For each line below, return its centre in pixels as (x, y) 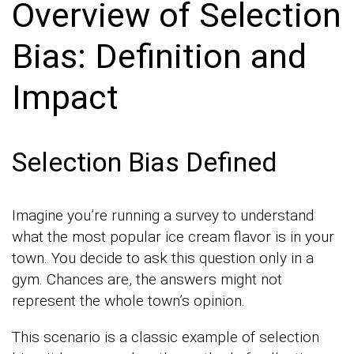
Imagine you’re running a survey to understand (163, 215)
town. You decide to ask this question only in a (163, 258)
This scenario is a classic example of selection (166, 337)
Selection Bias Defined (145, 162)
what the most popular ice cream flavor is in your (173, 236)
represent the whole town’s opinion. (128, 300)
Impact (65, 98)
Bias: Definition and (159, 56)
